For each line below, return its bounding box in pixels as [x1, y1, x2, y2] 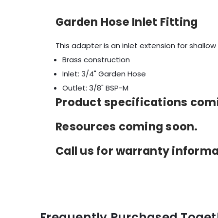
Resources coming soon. [55, 119, 198, 134]
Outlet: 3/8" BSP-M [62, 83, 128, 93]
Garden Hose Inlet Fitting [55, 14, 198, 30]
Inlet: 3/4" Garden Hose [62, 69, 146, 79]
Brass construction [62, 54, 130, 65]
